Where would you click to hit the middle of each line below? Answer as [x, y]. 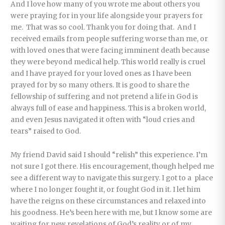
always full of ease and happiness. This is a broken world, [108, 108]
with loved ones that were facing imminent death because [110, 51]
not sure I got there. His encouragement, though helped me [113, 167]
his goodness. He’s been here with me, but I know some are [111, 213]
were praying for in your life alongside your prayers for [107, 16]
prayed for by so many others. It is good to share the [100, 85]
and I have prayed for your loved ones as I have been [101, 74]
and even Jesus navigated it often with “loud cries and [103, 120]
